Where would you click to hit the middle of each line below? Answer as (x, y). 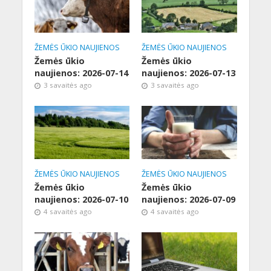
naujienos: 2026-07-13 (188, 73)
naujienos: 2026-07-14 (81, 73)
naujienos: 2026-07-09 (188, 200)
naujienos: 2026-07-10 (81, 200)
